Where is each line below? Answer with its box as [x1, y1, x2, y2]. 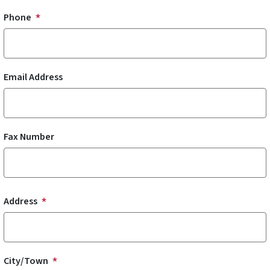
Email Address [4, 70, 63, 84]
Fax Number [4, 130, 54, 143]
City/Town [4, 254, 48, 268]
